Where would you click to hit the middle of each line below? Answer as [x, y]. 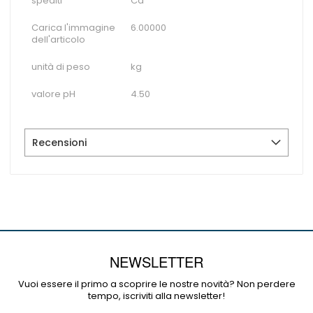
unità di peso [61, 67]
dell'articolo [58, 39]
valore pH [53, 94]
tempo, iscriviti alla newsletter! [156, 296]
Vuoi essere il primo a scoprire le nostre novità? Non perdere [156, 284]
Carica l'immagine [73, 28]
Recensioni [59, 143]
